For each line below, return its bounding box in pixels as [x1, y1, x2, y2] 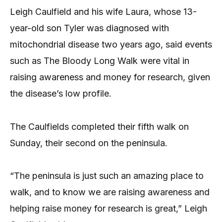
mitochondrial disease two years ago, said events [10, 39, 212, 50]
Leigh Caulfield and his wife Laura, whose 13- [10, 6, 197, 17]
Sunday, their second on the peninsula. [10, 137, 167, 148]
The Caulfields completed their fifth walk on [10, 121, 189, 132]
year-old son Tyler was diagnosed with [10, 23, 169, 34]
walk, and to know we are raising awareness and [10, 187, 210, 198]
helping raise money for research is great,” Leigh [10, 203, 207, 214]
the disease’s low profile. [10, 88, 111, 99]
